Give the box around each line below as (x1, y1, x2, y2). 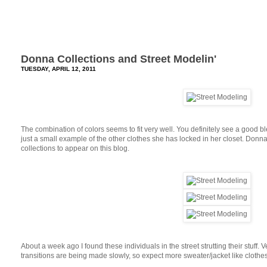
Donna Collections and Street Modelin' (21, 52, 216, 65)
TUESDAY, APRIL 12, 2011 (21, 65, 96, 72)
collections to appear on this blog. (21, 144, 129, 153)
